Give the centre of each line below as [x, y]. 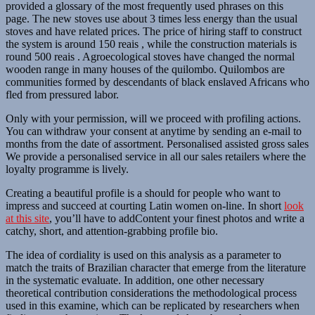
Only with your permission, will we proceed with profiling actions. [153, 118]
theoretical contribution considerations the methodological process [151, 292]
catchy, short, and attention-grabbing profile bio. [112, 231]
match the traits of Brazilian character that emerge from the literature [156, 267]
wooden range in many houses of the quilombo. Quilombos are [145, 69]
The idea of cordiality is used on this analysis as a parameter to [143, 255]
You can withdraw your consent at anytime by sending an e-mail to [154, 131]
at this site [27, 218]
